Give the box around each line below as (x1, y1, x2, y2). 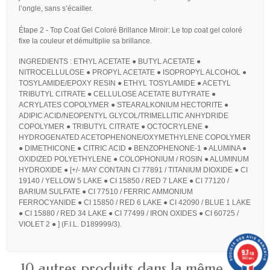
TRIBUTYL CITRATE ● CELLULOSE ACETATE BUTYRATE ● (19, 90, 216, 99)
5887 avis (242, 254, 254, 260)
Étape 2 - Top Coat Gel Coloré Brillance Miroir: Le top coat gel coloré (19, 26, 242, 35)
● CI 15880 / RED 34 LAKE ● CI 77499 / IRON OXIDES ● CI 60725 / (19, 209, 239, 218)
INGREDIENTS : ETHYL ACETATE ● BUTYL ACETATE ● (19, 57, 201, 66)
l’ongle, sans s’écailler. (19, 4, 93, 13)
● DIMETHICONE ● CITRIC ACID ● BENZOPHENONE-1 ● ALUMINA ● (19, 144, 246, 153)
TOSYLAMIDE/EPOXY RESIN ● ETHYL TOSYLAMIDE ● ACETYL (19, 79, 231, 88)
